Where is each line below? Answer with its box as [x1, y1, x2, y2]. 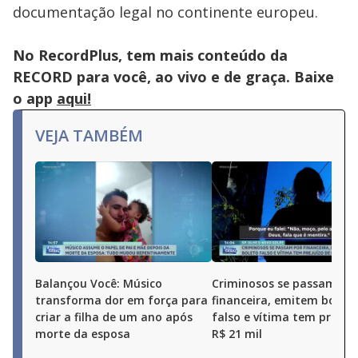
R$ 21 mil [212, 326, 262, 341]
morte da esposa [35, 326, 130, 341]
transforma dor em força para [35, 292, 208, 308]
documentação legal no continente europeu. [13, 2, 318, 22]
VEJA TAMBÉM [35, 125, 143, 146]
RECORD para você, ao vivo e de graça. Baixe [13, 67, 334, 86]
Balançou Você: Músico [35, 276, 162, 291]
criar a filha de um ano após [35, 309, 193, 324]
